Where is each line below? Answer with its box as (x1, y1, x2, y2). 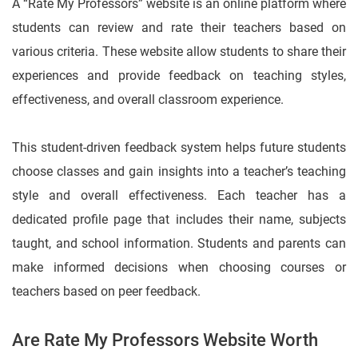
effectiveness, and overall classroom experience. (12, 92, 284, 108)
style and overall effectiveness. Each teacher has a (12, 188, 346, 204)
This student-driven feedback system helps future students (12, 140, 346, 156)
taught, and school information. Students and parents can (12, 236, 346, 252)
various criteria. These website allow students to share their (12, 44, 346, 60)
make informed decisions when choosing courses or (12, 260, 346, 276)
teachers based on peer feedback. (12, 284, 201, 300)
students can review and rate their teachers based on (12, 20, 346, 36)
